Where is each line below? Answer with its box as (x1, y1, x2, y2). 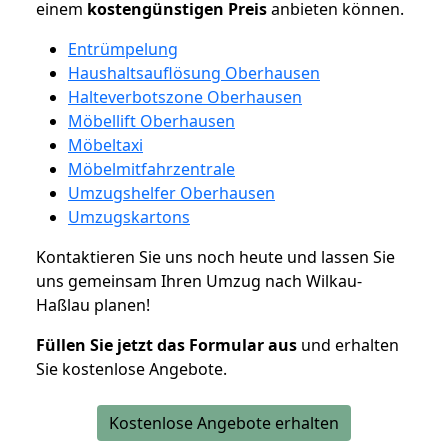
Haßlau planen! (36, 293, 150, 316)
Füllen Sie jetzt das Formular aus (36, 333, 297, 356)
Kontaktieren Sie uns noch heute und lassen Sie (36, 245, 395, 268)
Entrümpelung (68, 37, 178, 60)
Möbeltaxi (68, 133, 143, 156)
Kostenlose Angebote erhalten (109, 411, 339, 434)
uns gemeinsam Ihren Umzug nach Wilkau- (36, 269, 362, 292)
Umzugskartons (68, 205, 190, 228)
